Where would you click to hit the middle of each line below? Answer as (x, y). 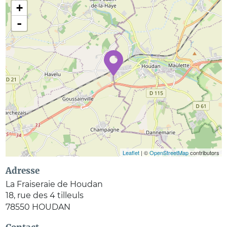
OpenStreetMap (169, 153)
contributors (204, 153)
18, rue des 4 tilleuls (44, 196)
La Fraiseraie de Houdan (54, 184)
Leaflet (131, 153)
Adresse (22, 171)
